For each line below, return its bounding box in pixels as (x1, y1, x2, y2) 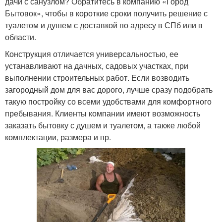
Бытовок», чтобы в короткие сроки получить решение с (5, 7, 208, 19)
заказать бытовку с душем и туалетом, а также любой (5, 119, 201, 131)
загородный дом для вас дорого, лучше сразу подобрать (5, 83, 213, 95)
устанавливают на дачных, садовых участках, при (5, 59, 188, 71)
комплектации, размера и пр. (5, 131, 111, 143)
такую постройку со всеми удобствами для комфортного (5, 95, 212, 107)
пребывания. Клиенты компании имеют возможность (5, 107, 200, 119)
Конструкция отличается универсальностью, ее (5, 48, 178, 59)
